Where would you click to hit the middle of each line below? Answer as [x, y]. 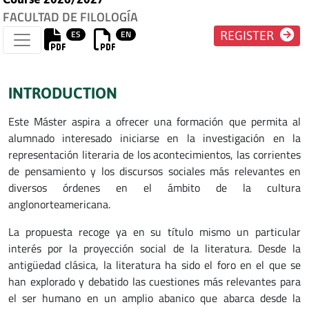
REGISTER [249, 36]
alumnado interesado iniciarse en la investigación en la [154, 138]
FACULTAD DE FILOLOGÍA [70, 17]
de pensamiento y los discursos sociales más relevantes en [154, 171]
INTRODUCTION [63, 93]
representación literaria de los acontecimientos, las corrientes [154, 154]
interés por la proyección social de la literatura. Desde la [154, 248]
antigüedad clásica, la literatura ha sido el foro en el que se [154, 265]
